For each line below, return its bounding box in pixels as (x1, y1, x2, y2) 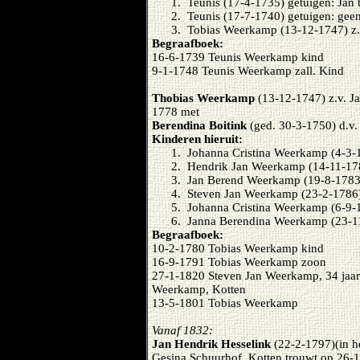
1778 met (152, 104, 199, 118)
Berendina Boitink (152, 118, 250, 132)
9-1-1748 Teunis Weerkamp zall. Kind (152, 63, 344, 77)
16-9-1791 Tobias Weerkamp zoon (152, 255, 326, 268)
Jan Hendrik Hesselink (152, 337, 274, 350)
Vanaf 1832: (152, 323, 213, 337)
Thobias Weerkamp (152, 91, 258, 104)
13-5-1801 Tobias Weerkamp (152, 296, 298, 309)
